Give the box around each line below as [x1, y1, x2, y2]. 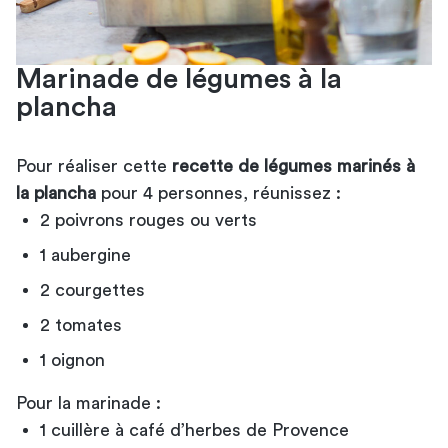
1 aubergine [40, 245, 131, 264]
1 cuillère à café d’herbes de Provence [40, 420, 349, 439]
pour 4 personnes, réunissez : [96, 183, 341, 202]
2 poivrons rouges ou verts [40, 210, 257, 229]
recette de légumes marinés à [172, 156, 415, 175]
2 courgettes [40, 280, 145, 299]
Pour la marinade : [16, 393, 161, 412]
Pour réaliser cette [16, 156, 172, 175]
